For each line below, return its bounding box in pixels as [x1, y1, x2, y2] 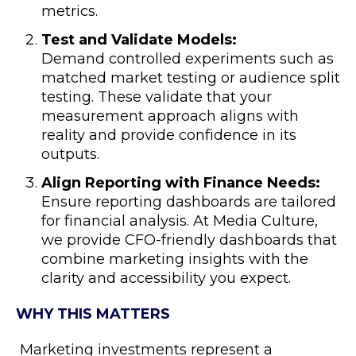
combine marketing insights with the [41, 250, 308, 268]
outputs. [41, 145, 99, 163]
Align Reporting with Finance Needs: [41, 174, 320, 192]
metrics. [41, 2, 98, 20]
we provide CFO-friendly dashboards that [41, 231, 337, 249]
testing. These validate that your [41, 88, 272, 106]
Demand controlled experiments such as [41, 50, 334, 68]
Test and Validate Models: [41, 31, 237, 48]
